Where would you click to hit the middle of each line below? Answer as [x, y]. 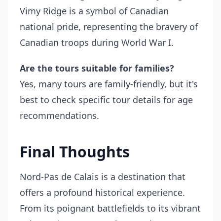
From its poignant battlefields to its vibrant [110, 208]
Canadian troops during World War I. [97, 42]
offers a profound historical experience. [102, 192]
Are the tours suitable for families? [97, 68]
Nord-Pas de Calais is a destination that [103, 177]
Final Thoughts [75, 152]
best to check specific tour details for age [106, 100]
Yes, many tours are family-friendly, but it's [109, 84]
